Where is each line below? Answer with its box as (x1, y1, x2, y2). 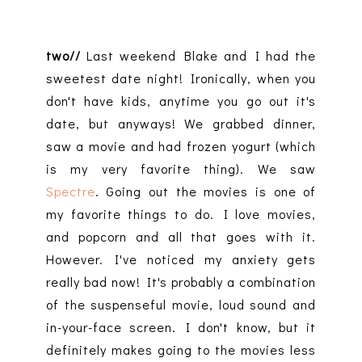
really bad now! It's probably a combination (45, 273, 317, 291)
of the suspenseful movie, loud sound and (45, 296, 317, 314)
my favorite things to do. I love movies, (45, 205, 317, 223)
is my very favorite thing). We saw (45, 160, 317, 178)
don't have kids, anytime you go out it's (45, 92, 317, 110)
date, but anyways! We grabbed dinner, (45, 115, 317, 133)
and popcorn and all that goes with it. (45, 228, 317, 246)
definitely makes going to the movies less (45, 341, 317, 359)
